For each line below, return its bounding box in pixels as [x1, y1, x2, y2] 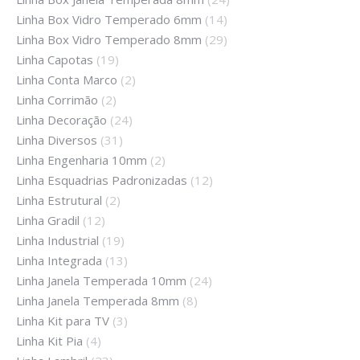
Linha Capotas [16, 51, 93, 68]
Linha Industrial [16, 232, 99, 249]
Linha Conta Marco [16, 72, 117, 88]
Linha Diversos [16, 132, 97, 149]
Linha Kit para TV [16, 313, 109, 329]
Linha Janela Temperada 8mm [16, 292, 179, 309]
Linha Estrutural [16, 192, 102, 209]
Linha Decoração [16, 112, 107, 129]
